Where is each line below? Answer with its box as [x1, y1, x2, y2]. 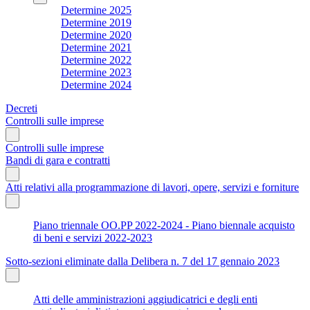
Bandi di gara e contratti [6, 154, 110, 166]
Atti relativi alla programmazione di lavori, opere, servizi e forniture [6, 181, 299, 193]
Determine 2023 [61, 66, 131, 78]
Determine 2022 [61, 53, 131, 66]
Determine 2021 [61, 41, 131, 53]
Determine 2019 [61, 16, 131, 28]
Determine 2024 [61, 78, 131, 91]
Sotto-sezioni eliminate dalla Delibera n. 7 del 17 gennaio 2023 [6, 255, 280, 267]
